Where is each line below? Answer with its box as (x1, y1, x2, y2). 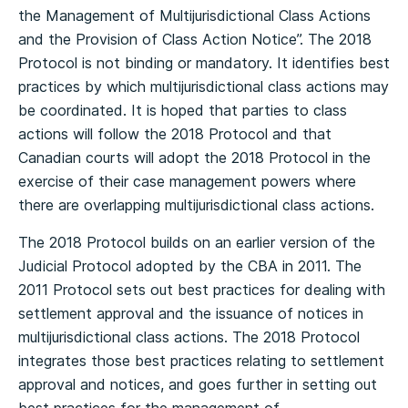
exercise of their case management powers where (18, 172, 356, 190)
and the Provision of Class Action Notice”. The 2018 (18, 30, 372, 48)
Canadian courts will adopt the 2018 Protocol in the (18, 148, 371, 167)
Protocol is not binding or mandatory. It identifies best (18, 54, 390, 72)
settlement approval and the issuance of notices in (18, 304, 363, 322)
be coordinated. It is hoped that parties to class (18, 101, 347, 119)
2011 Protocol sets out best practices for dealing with (18, 280, 385, 299)
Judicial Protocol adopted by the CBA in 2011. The (18, 257, 362, 275)
